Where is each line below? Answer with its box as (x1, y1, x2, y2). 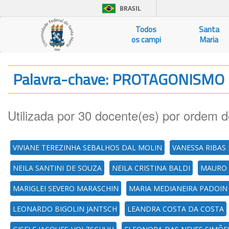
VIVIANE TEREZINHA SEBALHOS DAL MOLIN (13, 143, 162, 152)
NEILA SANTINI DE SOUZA (13, 163, 102, 173)
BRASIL (120, 4, 141, 13)
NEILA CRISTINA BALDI (112, 163, 190, 173)
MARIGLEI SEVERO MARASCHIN (13, 184, 119, 193)
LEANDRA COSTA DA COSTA (127, 204, 224, 214)
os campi (131, 34, 161, 45)
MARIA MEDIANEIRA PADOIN (129, 184, 227, 193)
